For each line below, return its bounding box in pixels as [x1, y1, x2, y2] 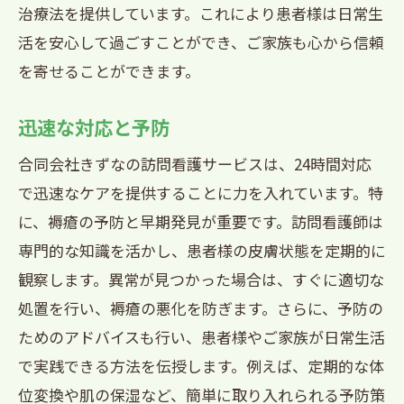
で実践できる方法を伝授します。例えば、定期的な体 [18, 354, 384, 377]
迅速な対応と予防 [18, 113, 170, 141]
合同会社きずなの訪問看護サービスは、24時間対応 [18, 152, 372, 175]
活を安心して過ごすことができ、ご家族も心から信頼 [18, 31, 384, 53]
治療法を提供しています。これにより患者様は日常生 [18, 2, 383, 24]
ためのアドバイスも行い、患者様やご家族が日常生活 [18, 326, 385, 348]
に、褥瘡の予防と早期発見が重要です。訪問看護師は [18, 210, 383, 233]
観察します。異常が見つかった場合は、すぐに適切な [18, 268, 384, 290]
